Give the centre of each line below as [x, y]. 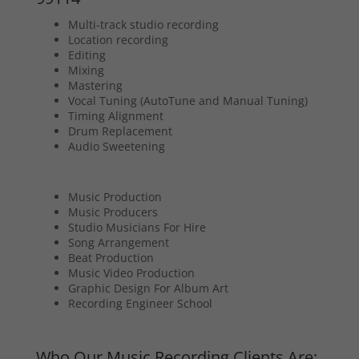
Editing [87, 55]
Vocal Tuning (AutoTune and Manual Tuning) [188, 101]
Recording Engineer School [140, 304]
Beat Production [111, 258]
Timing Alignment [115, 116]
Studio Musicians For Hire [137, 228]
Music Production [115, 197]
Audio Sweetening [116, 147]
